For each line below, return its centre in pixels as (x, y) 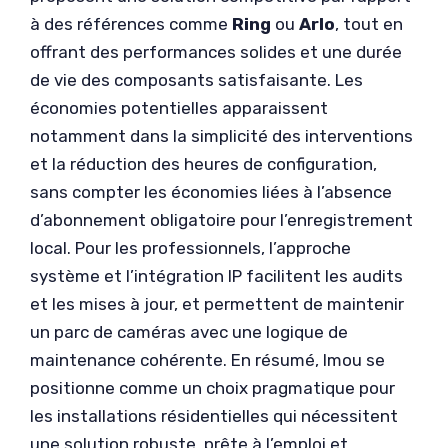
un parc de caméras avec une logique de (189, 331)
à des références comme (131, 23)
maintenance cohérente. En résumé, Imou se (207, 359)
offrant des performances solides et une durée (216, 51)
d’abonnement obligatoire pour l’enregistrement (221, 219)
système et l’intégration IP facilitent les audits (216, 275)
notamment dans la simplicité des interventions (221, 135)
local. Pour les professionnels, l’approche (190, 247)
